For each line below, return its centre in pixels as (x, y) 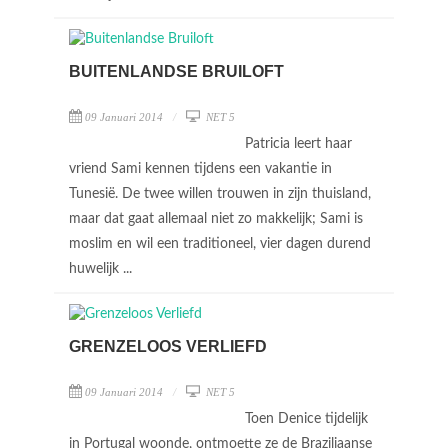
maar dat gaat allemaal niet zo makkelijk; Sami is (216, 219)
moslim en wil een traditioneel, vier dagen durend (220, 244)
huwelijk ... (102, 269)
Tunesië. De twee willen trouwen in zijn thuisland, (220, 194)
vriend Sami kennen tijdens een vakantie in (200, 169)
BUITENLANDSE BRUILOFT (176, 71)
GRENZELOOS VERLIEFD (168, 346)
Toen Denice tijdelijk (306, 419)
